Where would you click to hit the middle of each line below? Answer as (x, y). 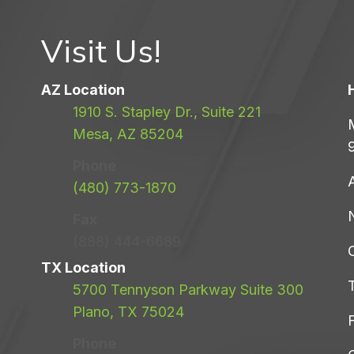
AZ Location (83, 90)
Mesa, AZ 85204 (128, 134)
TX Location (83, 268)
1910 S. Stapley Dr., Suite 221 (167, 112)
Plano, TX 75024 (128, 312)
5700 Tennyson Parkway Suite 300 (188, 290)
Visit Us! (101, 53)
